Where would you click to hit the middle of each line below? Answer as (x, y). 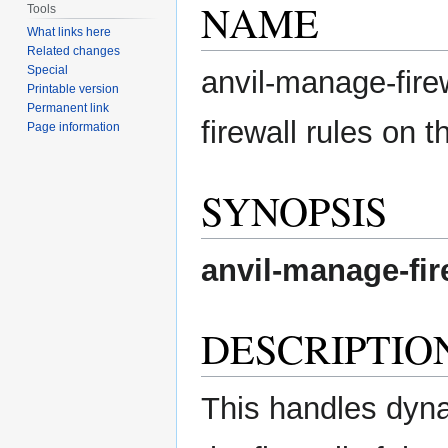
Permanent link (68, 108)
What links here (69, 32)
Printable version (73, 89)
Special (48, 70)
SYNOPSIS (294, 209)
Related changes (74, 51)
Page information (74, 127)
